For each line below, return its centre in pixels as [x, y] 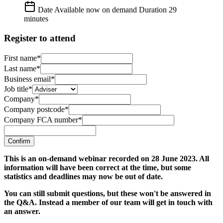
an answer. [24, 211]
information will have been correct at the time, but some [98, 167]
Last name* [22, 68]
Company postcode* [36, 109]
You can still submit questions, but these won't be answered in [108, 193]
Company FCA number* [43, 119]
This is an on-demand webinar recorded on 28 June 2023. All [107, 158]
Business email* [29, 79]
